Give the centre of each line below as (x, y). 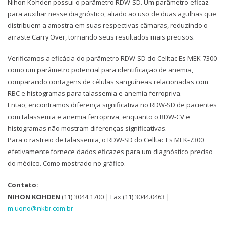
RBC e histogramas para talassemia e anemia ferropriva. (95, 93)
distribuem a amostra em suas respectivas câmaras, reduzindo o (108, 25)
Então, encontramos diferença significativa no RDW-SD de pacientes (112, 105)
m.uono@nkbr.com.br (41, 208)
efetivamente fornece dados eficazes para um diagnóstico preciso (110, 152)
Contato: (23, 185)
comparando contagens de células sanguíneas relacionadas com (108, 82)
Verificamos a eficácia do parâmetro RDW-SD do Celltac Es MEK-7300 (112, 59)
